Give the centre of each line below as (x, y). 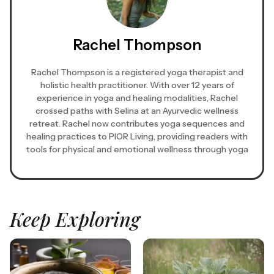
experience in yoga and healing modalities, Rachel (137, 98)
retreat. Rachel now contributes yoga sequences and (137, 124)
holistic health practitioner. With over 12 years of (137, 85)
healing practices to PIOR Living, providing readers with (137, 137)
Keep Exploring (75, 219)
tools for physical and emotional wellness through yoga (137, 150)
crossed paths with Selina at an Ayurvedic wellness (137, 111)
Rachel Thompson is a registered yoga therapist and (137, 72)
